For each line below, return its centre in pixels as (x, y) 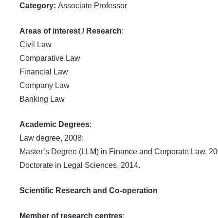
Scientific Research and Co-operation (89, 190)
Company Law (45, 85)
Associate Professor (92, 5)
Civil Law (36, 44)
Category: (39, 5)
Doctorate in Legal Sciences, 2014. (80, 165)
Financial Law (44, 72)
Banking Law (42, 99)
